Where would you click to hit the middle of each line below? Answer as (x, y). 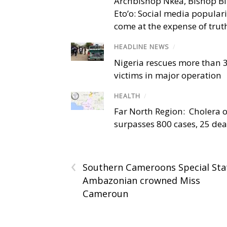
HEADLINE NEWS (142, 47)
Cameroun (105, 193)
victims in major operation (168, 75)
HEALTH (127, 96)
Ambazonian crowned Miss (141, 180)
